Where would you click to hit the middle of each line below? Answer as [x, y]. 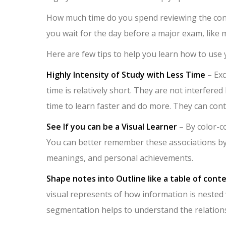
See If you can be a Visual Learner [112, 127]
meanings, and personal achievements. [120, 158]
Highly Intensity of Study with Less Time [126, 75]
